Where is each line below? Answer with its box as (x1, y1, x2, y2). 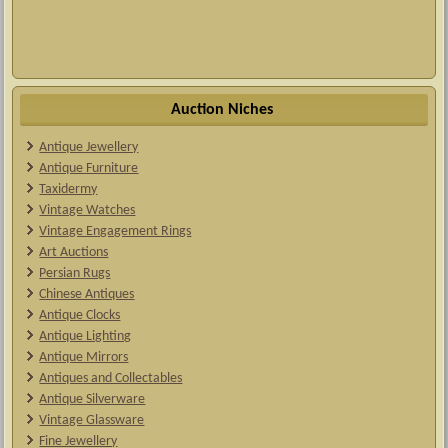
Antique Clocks (39, 307, 121, 323)
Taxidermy (39, 181, 98, 197)
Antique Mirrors (39, 349, 129, 365)
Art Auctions (39, 244, 109, 260)
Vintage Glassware (39, 412, 145, 428)
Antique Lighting (39, 328, 132, 344)
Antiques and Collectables (39, 370, 183, 386)
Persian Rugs (39, 265, 111, 281)
